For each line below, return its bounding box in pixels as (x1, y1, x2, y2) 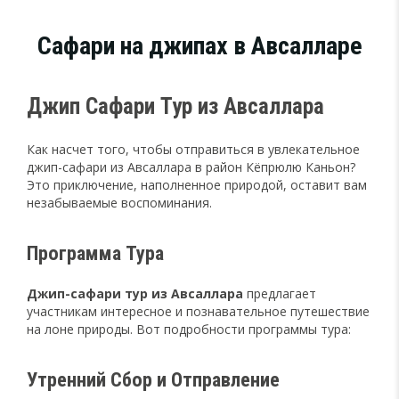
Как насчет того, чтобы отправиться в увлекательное (27, 140, 360, 158)
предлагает (243, 284, 316, 302)
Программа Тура (27, 240, 164, 265)
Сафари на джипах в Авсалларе (37, 30, 362, 61)
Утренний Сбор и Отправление (27, 367, 280, 391)
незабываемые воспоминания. (27, 193, 212, 211)
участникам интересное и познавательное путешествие (27, 302, 370, 320)
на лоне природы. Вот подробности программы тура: (27, 320, 351, 338)
